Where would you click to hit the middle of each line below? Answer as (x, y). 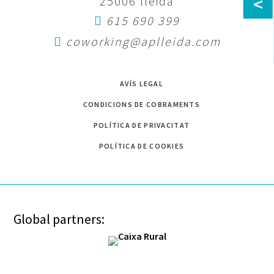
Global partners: (59, 219)
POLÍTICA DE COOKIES (142, 146)
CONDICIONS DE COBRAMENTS (142, 104)
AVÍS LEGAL (142, 83)
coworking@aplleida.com (143, 41)
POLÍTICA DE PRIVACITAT (142, 125)
